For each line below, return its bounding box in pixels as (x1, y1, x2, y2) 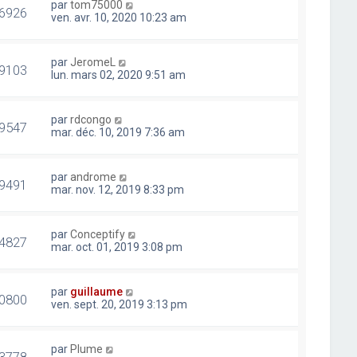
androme (70, 170, 117, 183)
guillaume (70, 284, 124, 298)
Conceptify (70, 227, 126, 241)
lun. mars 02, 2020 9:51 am (51, 68, 186, 81)
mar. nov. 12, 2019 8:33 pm (51, 182, 185, 196)
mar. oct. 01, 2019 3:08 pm (51, 240, 183, 253)
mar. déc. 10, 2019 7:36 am (51, 125, 186, 139)
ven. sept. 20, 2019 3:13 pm (51, 297, 188, 311)
